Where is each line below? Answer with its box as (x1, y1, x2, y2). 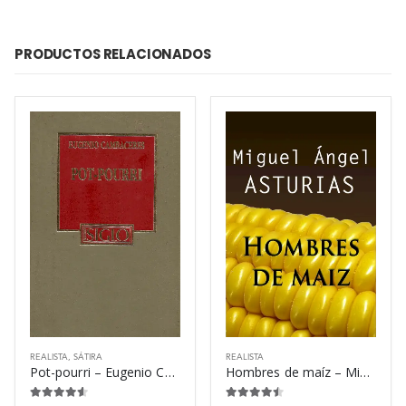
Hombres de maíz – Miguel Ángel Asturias (360, 362, 371, 381)
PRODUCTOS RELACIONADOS (14, 44, 211, 64)
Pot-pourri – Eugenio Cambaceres (164, 362, 175, 381)
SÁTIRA (73, 353, 102, 362)
